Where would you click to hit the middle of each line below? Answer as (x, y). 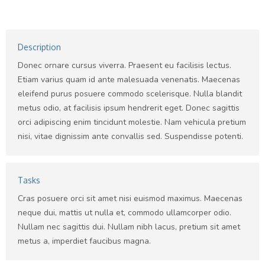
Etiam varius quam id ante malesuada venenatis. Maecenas (129, 80)
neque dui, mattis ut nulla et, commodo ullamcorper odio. (125, 213)
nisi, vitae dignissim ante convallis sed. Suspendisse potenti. (130, 136)
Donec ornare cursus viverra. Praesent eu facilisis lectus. (125, 65)
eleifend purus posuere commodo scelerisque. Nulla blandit (130, 94)
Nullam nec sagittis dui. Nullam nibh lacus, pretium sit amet (129, 227)
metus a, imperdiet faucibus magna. (84, 241)
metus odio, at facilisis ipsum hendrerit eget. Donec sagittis (129, 108)
